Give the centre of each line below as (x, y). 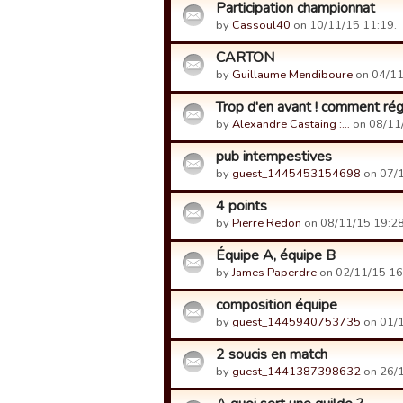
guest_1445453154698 (296, 174)
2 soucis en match (272, 354)
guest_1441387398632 (296, 372)
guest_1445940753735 (296, 322)
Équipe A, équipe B (276, 255)
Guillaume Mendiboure (292, 75)
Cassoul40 (261, 25)
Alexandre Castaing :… (291, 124)
